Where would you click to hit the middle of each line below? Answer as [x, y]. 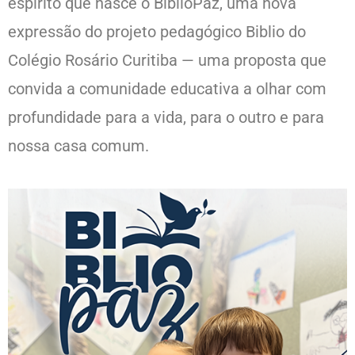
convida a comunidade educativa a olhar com [167, 88]
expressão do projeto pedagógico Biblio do [157, 31]
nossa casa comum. [78, 145]
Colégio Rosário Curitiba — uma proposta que [167, 60]
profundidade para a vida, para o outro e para [166, 117]
